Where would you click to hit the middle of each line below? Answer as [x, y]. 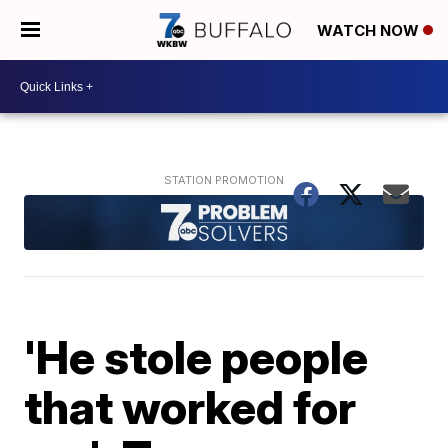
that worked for [190, 406]
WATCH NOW [370, 31]
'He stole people [196, 356]
